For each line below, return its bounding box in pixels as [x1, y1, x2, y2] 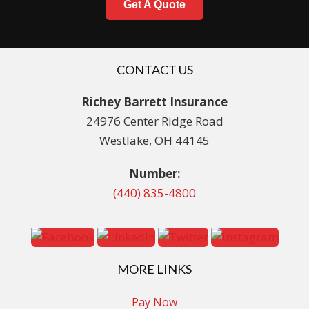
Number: [128, 165, 181, 181]
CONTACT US [116, 61, 193, 77]
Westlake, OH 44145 [99, 132, 210, 148]
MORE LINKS [117, 261, 192, 277]
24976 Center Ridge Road [86, 112, 223, 129]
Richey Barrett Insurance [81, 93, 228, 110]
